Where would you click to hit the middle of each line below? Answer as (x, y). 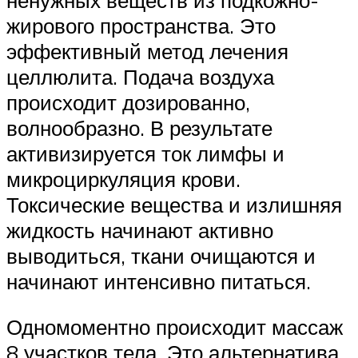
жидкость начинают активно (140, 230)
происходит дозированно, (128, 102)
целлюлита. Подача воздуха (140, 76)
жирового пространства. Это (141, 25)
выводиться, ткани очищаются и (161, 255)
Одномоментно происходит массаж (175, 327)
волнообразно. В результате (139, 127)
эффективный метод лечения (147, 51)
